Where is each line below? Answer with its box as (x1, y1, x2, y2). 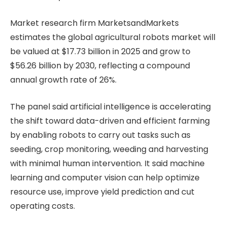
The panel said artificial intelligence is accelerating (10, 100, 211, 112)
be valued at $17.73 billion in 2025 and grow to (10, 45, 191, 57)
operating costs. (10, 200, 75, 212)
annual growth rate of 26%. (10, 73, 117, 86)
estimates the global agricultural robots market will (10, 31, 215, 43)
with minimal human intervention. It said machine (10, 157, 205, 169)
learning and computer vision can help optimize (10, 171, 200, 183)
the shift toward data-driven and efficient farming (10, 115, 210, 127)
